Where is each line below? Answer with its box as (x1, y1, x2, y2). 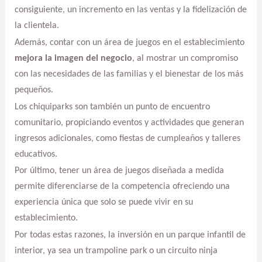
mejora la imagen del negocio (14, 54, 132, 64)
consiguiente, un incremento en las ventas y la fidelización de (14, 5, 247, 15)
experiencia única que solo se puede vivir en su (14, 198, 193, 208)
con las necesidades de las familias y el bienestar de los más (14, 70, 243, 80)
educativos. (14, 149, 57, 159)
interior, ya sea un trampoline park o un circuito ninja (14, 246, 218, 256)
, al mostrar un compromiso (132, 54, 238, 64)
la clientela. (14, 21, 59, 31)
